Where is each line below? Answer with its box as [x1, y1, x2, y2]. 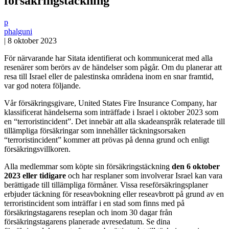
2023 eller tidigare [4, 171, 66, 180]
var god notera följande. [4, 81, 81, 90]
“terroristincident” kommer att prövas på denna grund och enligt [4, 135, 209, 144]
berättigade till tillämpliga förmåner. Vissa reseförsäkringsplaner [4, 180, 208, 189]
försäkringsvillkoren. [4, 144, 71, 153]
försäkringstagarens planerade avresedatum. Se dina [4, 217, 170, 226]
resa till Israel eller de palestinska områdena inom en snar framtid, [4, 72, 214, 81]
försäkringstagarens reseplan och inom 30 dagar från [4, 208, 172, 217]
